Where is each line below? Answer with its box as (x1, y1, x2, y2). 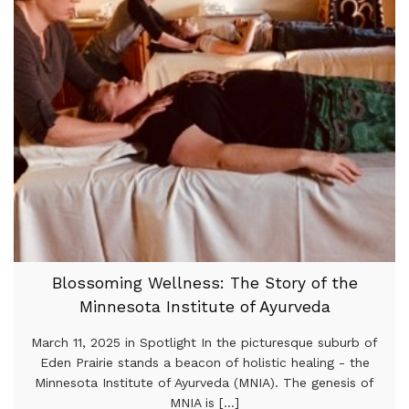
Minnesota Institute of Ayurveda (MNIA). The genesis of (35, 374, 374, 390)
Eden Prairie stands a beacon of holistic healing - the (39, 354, 370, 370)
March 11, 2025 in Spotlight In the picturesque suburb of (31, 334, 378, 350)
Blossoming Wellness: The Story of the (51, 273, 358, 292)
